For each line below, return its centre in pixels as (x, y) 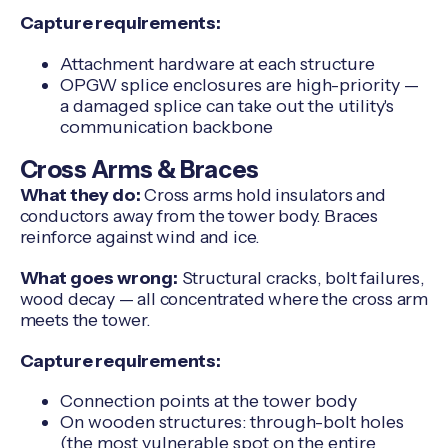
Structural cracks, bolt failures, (301, 278)
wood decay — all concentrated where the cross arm (223, 299)
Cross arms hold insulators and (263, 195)
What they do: (80, 195)
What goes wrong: (98, 278)
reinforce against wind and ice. (139, 237)
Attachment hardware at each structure (217, 63)
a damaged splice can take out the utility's (226, 105)
